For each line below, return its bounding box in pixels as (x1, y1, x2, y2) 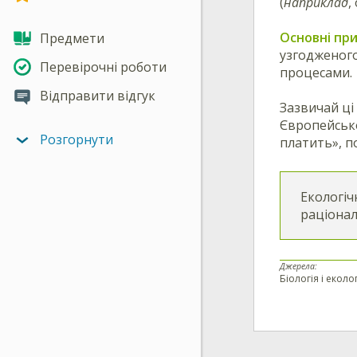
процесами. (280, 63, 355, 81)
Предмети (40, 29, 104, 48)
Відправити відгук (40, 86, 155, 104)
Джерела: (280, 260, 317, 272)
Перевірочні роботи (40, 57, 167, 76)
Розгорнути (40, 131, 113, 149)
